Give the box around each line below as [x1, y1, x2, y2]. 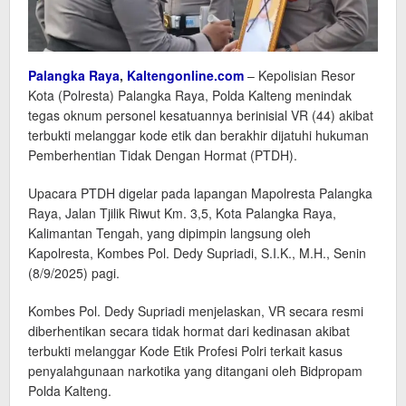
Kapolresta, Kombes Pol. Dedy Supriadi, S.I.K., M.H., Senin [28, 243, 366, 262]
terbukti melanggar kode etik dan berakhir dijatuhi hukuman [28, 125, 369, 144]
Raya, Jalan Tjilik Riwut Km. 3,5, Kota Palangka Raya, [28, 203, 336, 222]
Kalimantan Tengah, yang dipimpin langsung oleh [28, 223, 311, 242]
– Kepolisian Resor [244, 65, 355, 84]
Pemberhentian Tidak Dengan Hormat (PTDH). [28, 145, 297, 164]
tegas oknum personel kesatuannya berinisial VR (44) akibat [28, 105, 373, 124]
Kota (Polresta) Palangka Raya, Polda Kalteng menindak [28, 85, 352, 104]
